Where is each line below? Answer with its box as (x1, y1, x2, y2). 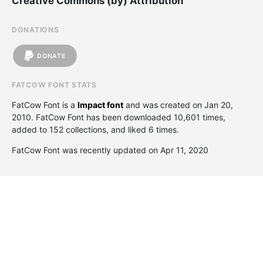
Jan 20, (204, 100, 233, 110)
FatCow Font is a (12, 100, 77, 110)
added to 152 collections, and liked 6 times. (12, 124, 179, 134)
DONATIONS (12, 25, 59, 34)
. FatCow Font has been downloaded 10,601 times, (31, 112, 225, 122)
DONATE (37, 52, 66, 60)
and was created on (123, 100, 204, 110)
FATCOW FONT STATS (12, 80, 97, 89)
